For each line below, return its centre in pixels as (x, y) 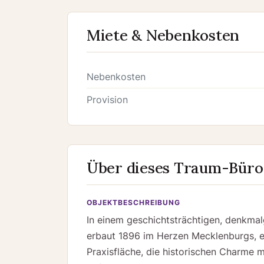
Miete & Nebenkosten (163, 35)
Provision (107, 100)
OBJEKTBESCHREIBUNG (133, 202)
